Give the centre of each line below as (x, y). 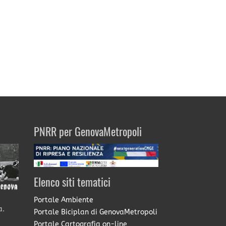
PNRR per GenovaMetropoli (88, 133)
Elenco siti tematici (72, 183)
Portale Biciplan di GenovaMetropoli (96, 212)
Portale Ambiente (64, 200)
